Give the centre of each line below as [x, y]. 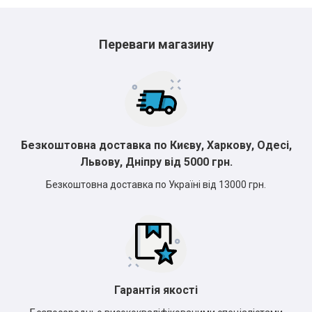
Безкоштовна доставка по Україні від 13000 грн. [156, 185]
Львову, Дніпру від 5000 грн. [156, 162]
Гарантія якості [156, 290]
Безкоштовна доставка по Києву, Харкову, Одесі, [156, 146]
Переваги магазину [156, 45]
